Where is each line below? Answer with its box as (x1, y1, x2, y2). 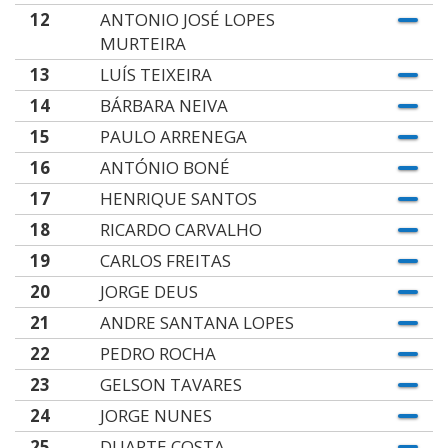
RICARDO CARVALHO (99, 218, 262, 241)
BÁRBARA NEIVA (99, 94, 228, 117)
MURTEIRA (99, 32, 186, 55)
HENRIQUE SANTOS (99, 187, 257, 210)
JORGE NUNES (99, 404, 212, 427)
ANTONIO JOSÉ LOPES (99, 8, 275, 31)
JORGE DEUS (99, 280, 198, 303)
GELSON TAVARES (99, 373, 242, 396)
